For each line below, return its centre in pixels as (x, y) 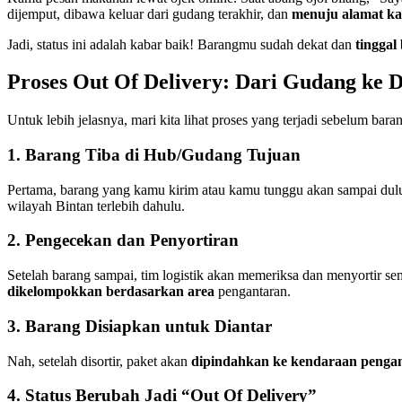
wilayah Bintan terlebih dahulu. (96, 205)
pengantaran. (253, 292)
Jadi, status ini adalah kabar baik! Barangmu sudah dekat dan (181, 44)
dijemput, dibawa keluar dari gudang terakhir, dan (149, 13)
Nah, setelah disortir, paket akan (99, 361)
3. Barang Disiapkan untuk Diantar (140, 326)
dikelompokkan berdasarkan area (111, 292)
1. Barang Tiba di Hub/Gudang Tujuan (154, 155)
